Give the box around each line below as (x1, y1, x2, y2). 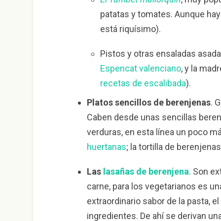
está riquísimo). (100, 24, 161, 35)
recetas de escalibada (100, 78, 186, 89)
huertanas (86, 142, 126, 152)
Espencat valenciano (100, 63, 181, 74)
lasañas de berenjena (103, 166, 189, 177)
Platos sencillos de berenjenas (86, 97, 211, 108)
